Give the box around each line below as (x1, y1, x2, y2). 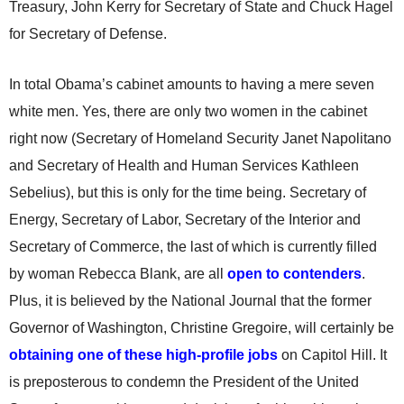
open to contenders (227, 266, 362, 281)
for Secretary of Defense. (9, 26, 167, 41)
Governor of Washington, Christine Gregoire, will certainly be (9, 320, 394, 335)
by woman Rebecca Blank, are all (9, 266, 227, 281)
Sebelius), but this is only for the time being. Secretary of (9, 185, 366, 200)
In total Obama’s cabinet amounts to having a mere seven (9, 77, 374, 92)
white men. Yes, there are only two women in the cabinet (9, 104, 367, 119)
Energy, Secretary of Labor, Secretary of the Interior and (9, 212, 361, 227)
